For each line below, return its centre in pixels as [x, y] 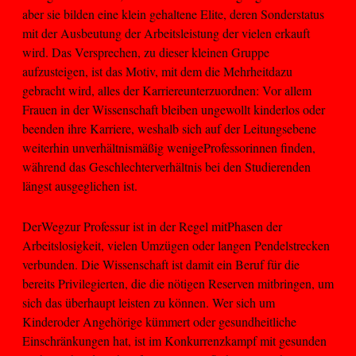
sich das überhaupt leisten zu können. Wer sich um [149, 302]
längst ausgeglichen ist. [80, 186]
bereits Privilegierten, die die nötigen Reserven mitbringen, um [178, 283]
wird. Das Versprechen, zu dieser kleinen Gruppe [146, 52]
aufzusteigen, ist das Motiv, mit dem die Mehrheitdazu [157, 72]
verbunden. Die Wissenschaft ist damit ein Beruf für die [161, 264]
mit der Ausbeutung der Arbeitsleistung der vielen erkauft [166, 33]
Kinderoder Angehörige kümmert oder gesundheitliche [159, 321]
